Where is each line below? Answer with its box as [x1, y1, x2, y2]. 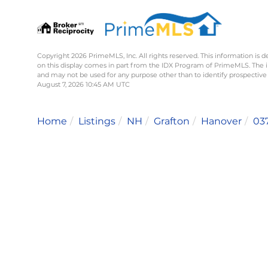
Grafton [154, 115, 190, 127]
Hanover [201, 115, 242, 127]
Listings [78, 115, 115, 127]
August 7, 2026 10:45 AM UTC [37, 80, 130, 89]
